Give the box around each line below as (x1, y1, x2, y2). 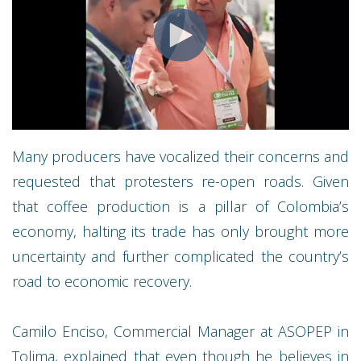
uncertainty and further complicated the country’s (12, 246, 349, 266)
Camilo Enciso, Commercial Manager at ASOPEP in (12, 321, 349, 341)
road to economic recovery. (12, 271, 192, 291)
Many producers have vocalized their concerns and (12, 146, 349, 166)
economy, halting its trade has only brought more (12, 221, 349, 241)
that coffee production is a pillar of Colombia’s (12, 196, 349, 216)
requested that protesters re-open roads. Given (12, 171, 349, 191)
